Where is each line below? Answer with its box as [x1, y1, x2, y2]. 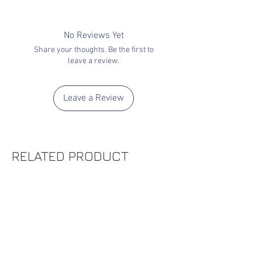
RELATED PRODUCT [12, 148, 129, 164]
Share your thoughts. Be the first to [33, 45, 154, 56]
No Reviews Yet [63, 30, 124, 42]
